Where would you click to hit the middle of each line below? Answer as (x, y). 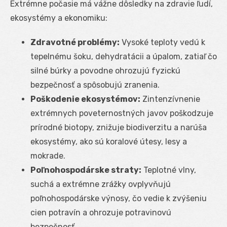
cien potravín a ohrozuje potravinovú (101, 212)
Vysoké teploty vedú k (162, 42)
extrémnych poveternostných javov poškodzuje (122, 113)
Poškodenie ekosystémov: (85, 99)
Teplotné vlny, (169, 170)
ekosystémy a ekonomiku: (59, 18)
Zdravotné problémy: (75, 42)
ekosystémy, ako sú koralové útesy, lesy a (109, 141)
